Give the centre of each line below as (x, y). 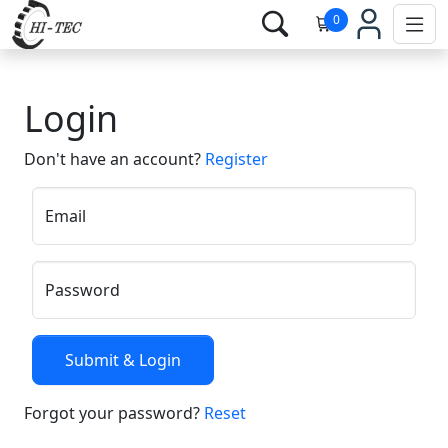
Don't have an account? (114, 158)
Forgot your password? (114, 412)
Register (236, 158)
